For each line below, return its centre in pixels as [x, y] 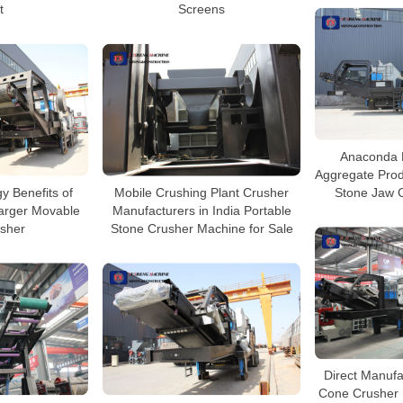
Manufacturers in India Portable [201, 210]
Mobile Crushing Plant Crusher [201, 192]
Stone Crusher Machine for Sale [201, 228]
